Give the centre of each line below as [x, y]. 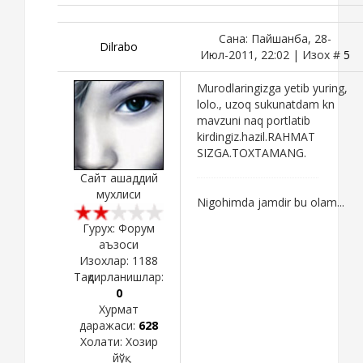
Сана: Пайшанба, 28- [275, 38]
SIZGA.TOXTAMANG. [252, 152]
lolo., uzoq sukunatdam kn [266, 104]
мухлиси [119, 194]
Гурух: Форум [119, 228]
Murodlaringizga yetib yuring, [272, 88]
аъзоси [119, 244]
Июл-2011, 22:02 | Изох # [272, 54]
